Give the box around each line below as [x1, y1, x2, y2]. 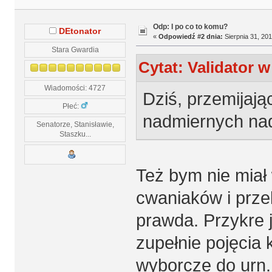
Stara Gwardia [51, 45, 99, 53]
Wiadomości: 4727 [44, 83, 106, 92]
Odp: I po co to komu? [152, 22, 228, 32]
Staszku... [59, 129, 91, 138]
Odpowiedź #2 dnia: [158, 33, 223, 41]
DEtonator [59, 26, 101, 36]
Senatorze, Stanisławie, [36, 120, 114, 128]
